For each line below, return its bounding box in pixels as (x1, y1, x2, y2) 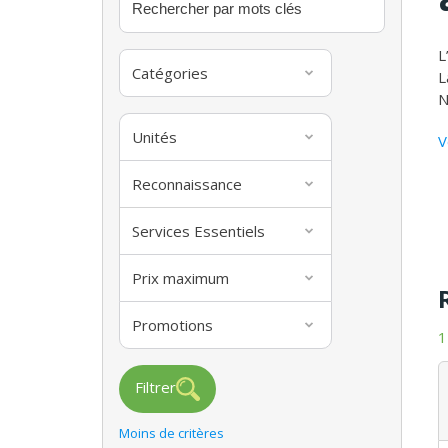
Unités (132, 126, 177, 147)
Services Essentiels (132, 220, 265, 241)
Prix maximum (132, 267, 229, 288)
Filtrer (135, 376, 176, 397)
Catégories (132, 62, 208, 83)
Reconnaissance (132, 173, 242, 194)
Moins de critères (119, 423, 224, 442)
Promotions (132, 314, 213, 335)
